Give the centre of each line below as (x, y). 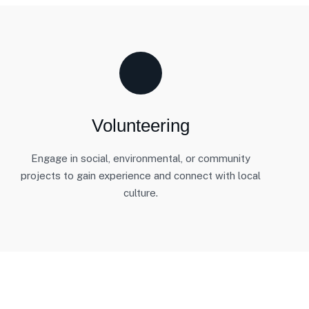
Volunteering (140, 126)
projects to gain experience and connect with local (140, 176)
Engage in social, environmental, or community (140, 158)
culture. (140, 193)
